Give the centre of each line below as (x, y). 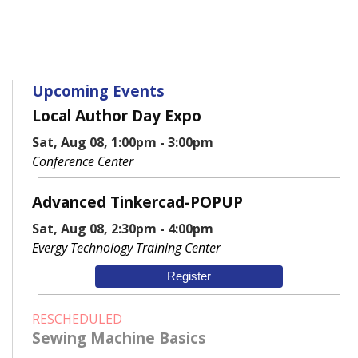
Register (189, 276)
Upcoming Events (98, 91)
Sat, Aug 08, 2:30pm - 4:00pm (123, 229)
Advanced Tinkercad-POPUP (137, 202)
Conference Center (83, 162)
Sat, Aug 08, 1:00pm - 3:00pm (123, 143)
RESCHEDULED (77, 319)
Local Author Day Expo (117, 116)
